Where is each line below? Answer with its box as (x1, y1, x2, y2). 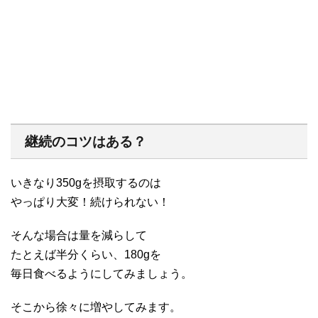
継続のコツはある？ (25, 134, 146, 150)
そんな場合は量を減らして (11, 229, 147, 242)
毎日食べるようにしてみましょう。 (11, 268, 192, 280)
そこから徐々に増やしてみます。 (11, 301, 181, 314)
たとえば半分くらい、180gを (11, 248, 161, 261)
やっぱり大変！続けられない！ (11, 196, 170, 209)
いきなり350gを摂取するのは (11, 177, 161, 190)
